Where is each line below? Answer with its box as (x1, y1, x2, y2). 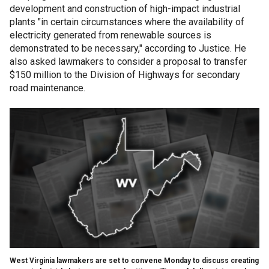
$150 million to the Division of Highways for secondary (10, 69, 240, 80)
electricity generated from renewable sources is (10, 29, 211, 41)
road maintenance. (10, 82, 85, 94)
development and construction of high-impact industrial (10, 3, 240, 14)
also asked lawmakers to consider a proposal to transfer (10, 56, 247, 67)
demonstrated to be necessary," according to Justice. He (10, 43, 246, 54)
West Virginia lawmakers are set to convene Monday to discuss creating (10, 256, 259, 265)
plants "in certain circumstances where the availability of (10, 16, 244, 28)
